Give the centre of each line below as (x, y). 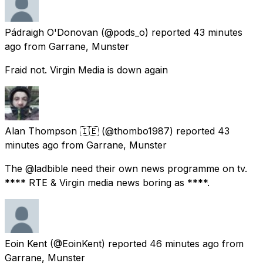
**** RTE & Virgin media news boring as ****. (107, 182)
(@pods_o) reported (146, 32)
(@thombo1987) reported (158, 131)
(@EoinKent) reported (98, 243)
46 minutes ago (184, 243)
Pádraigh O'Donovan (51, 32)
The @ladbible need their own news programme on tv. (126, 168)
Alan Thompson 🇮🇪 (52, 131)
